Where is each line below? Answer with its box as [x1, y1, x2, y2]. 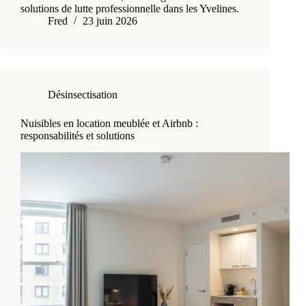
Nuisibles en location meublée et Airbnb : [20, 117, 198, 130]
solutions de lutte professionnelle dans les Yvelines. [20, 3, 239, 15]
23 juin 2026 [83, 15, 137, 27]
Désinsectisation [48, 89, 117, 101]
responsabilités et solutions [20, 130, 135, 142]
